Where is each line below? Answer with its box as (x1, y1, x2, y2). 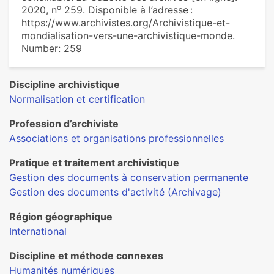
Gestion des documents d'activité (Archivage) (9, 186, 221, 198)
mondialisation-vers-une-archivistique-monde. (21, 29, 235, 42)
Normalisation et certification (9, 93, 145, 105)
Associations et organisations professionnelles (9, 132, 224, 144)
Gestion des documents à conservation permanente (9, 171, 248, 183)
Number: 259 (21, 42, 82, 54)
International (9, 225, 67, 237)
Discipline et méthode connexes (9, 250, 163, 262)
